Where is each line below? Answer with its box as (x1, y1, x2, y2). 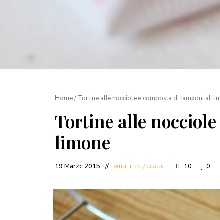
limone (55, 130, 110, 154)
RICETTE (114, 163, 142, 170)
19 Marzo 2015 (55, 162, 100, 171)
